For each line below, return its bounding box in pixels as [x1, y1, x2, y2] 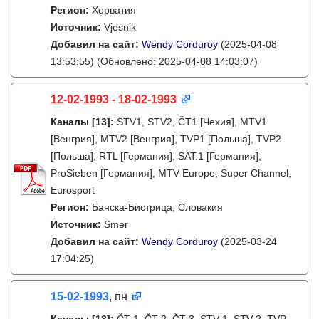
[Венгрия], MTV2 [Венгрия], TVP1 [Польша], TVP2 [51, 133, 281, 145]
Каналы [51, 116, 89, 127]
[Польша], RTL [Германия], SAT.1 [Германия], [51, 150, 261, 162]
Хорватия [92, 4, 136, 16]
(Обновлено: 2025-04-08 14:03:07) [94, 56, 258, 67]
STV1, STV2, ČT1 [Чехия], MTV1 [117, 116, 267, 127]
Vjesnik [104, 21, 136, 33]
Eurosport [51, 184, 95, 196]
